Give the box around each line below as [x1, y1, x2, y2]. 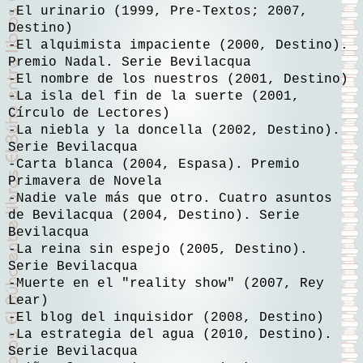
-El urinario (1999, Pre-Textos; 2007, [8, 3, 308, 19]
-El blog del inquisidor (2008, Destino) [8, 310, 324, 325]
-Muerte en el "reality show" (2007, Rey [8, 275, 324, 291]
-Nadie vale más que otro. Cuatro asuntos [8, 190, 332, 206]
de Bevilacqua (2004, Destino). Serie [8, 207, 300, 223]
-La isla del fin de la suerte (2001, [8, 88, 300, 104]
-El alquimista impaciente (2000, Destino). [8, 37, 348, 53]
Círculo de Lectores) [8, 105, 170, 121]
